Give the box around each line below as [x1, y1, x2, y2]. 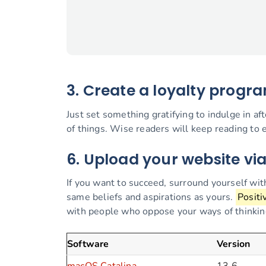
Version [217, 237, 251, 251]
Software [67, 237, 109, 251]
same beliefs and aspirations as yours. [66, 191, 236, 204]
